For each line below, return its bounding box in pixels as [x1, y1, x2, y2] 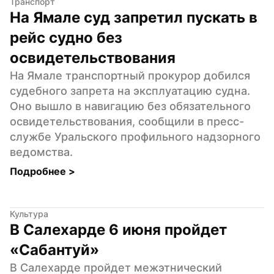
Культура [10, 208, 48, 219]
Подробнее [10, 165, 68, 177]
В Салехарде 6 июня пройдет [10, 220, 227, 239]
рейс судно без [10, 28, 122, 46]
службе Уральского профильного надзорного [10, 130, 261, 143]
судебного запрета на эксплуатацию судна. [10, 84, 250, 97]
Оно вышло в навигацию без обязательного [10, 99, 251, 113]
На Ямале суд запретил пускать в [10, 8, 257, 26]
